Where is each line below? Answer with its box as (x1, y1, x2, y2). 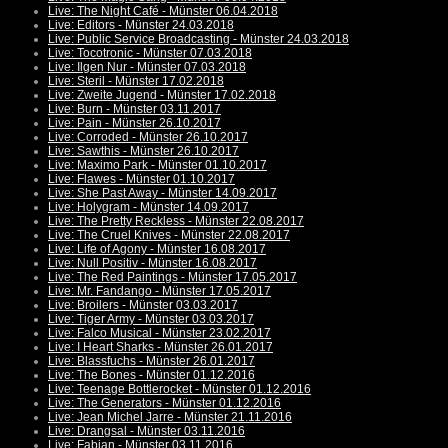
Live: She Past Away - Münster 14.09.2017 (48, 186, 277, 201)
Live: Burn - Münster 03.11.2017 (48, 102, 221, 117)
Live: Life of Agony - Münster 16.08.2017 (48, 242, 266, 257)
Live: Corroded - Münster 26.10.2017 (48, 130, 248, 145)
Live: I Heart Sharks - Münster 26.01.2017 (48, 340, 273, 355)
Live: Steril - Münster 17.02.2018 (48, 74, 224, 89)
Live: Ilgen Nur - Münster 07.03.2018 (48, 60, 246, 75)
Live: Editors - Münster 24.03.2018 (48, 18, 234, 33)
